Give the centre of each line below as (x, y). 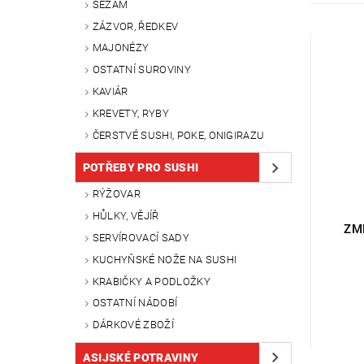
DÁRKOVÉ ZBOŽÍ (133, 325)
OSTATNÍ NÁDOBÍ (135, 303)
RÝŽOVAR (117, 194)
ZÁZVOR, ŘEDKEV (135, 26)
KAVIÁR (110, 91)
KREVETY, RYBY (130, 113)
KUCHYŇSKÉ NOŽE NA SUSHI (165, 259)
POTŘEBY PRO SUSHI (141, 168)
